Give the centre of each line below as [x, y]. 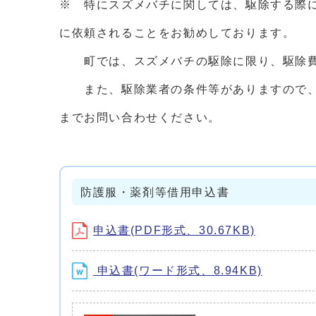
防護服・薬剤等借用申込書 [155, 192]
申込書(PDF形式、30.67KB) [174, 230]
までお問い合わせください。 [146, 117]
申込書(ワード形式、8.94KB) [178, 271]
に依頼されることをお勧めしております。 [177, 33]
